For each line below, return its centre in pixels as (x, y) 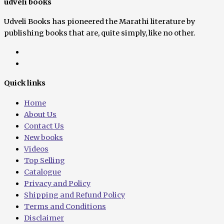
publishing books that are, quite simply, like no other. (100, 33)
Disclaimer (44, 218)
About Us (40, 114)
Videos (36, 149)
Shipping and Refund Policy (74, 195)
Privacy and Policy (57, 183)
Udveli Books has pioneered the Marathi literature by (99, 22)
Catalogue (42, 172)
